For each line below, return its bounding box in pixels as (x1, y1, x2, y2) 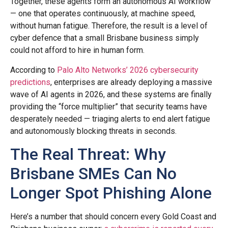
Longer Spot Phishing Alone (10, 183, 212, 203)
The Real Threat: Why (10, 145, 166, 164)
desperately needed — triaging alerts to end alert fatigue (10, 113, 210, 124)
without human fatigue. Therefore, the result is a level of (10, 21, 208, 31)
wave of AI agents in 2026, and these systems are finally (10, 89, 212, 99)
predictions (10, 77, 50, 87)
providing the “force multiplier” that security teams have (10, 101, 207, 111)
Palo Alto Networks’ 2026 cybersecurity (57, 65, 198, 75)
